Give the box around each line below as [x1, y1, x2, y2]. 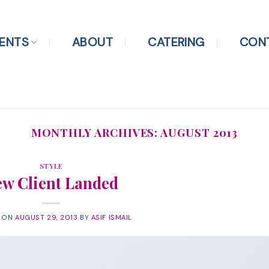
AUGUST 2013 [160, 125, 238, 140]
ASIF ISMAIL [91, 213, 132, 222]
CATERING [148, 34, 205, 50]
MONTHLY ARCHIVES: [31, 125, 161, 140]
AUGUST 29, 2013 [15, 213, 78, 222]
